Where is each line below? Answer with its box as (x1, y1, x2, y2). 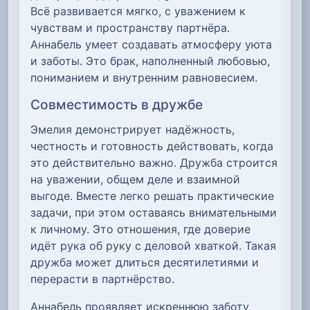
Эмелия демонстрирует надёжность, (30, 122, 235, 137)
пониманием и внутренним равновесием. (30, 70, 257, 84)
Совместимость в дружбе (30, 95, 203, 113)
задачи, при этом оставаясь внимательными (30, 206, 277, 220)
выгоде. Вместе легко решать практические (30, 189, 274, 203)
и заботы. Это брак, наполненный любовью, (30, 53, 270, 68)
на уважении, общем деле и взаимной (30, 172, 240, 187)
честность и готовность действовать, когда (30, 139, 273, 154)
